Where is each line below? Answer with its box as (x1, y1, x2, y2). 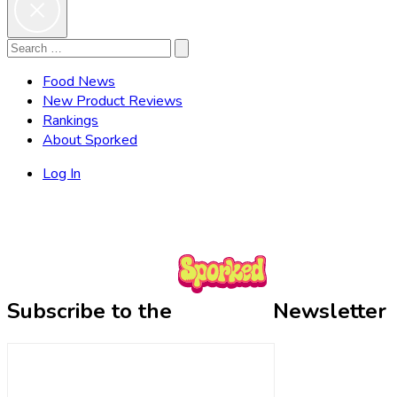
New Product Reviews (43, 90, 183, 111)
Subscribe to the (7, 296, 178, 325)
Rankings (43, 110, 98, 130)
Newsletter (267, 296, 386, 325)
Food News (43, 71, 115, 91)
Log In (43, 163, 81, 183)
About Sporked (43, 129, 137, 150)
